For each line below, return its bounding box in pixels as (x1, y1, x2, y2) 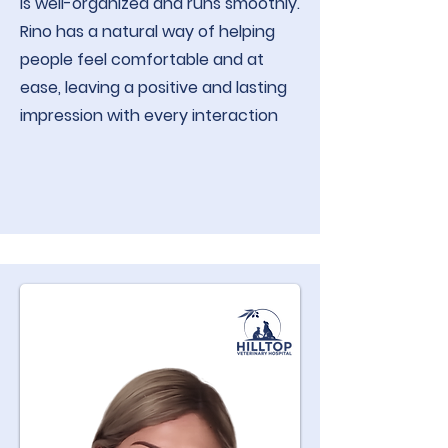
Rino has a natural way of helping (20, 20, 275, 43)
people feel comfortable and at (20, 48, 264, 71)
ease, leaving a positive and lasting (20, 76, 287, 99)
